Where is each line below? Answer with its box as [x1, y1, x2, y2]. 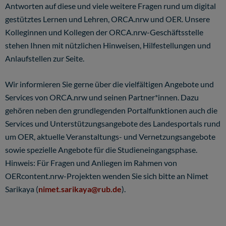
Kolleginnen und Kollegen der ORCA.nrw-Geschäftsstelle [5, 27, 203, 37]
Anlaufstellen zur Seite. [5, 53, 84, 63]
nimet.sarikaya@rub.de [38, 184, 122, 194]
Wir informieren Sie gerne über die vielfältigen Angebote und [5, 79, 214, 89]
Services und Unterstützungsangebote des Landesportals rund [5, 119, 220, 128]
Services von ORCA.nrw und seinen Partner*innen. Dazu [5, 92, 199, 102]
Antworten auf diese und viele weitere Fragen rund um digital [5, 1, 216, 11]
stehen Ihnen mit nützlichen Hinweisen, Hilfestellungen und [5, 40, 211, 50]
